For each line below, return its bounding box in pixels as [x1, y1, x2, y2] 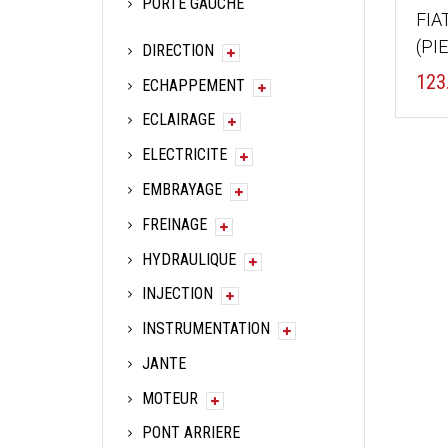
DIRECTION [142, 40, 214, 60]
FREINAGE [142, 214, 207, 234]
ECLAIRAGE [142, 110, 215, 130]
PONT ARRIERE [142, 423, 240, 443]
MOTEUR [142, 388, 198, 408]
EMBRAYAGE [142, 180, 222, 200]
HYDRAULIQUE [142, 249, 236, 269]
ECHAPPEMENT [142, 75, 245, 95]
